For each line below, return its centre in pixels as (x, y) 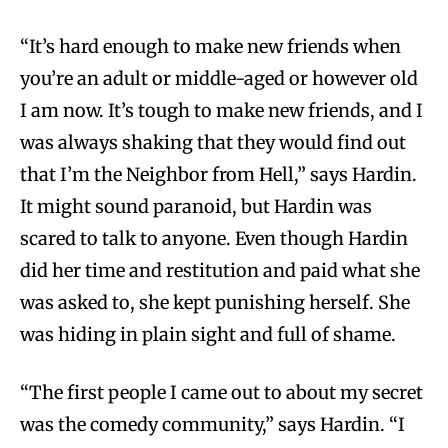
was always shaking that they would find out (213, 142)
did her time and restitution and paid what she (220, 270)
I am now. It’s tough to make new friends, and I (221, 110)
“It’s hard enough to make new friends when (210, 46)
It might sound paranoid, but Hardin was (196, 206)
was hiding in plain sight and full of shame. (208, 334)
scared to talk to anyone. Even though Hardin (214, 238)
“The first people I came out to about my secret (221, 392)
